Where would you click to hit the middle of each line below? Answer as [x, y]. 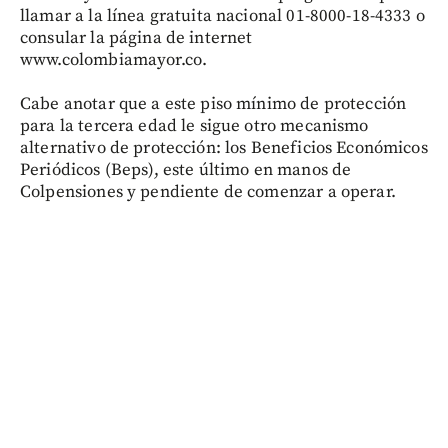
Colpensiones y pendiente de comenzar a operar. [208, 192]
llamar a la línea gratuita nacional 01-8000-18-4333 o [222, 16]
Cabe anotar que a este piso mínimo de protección [213, 104]
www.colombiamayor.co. [114, 60]
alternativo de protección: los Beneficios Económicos [224, 148]
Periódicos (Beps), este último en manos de [186, 170]
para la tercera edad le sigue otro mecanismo [194, 126]
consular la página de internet [136, 38]
